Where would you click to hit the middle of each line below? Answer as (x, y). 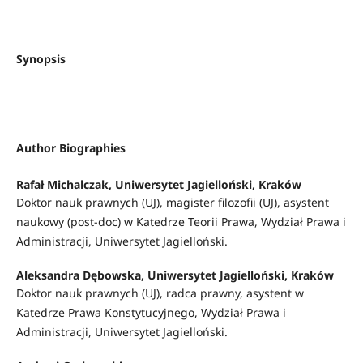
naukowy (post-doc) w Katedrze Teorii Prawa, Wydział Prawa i (181, 221)
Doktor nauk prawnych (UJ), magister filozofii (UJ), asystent (172, 202)
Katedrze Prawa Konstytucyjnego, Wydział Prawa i (151, 312)
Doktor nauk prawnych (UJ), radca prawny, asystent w (160, 293)
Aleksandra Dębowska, (81, 275)
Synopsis (41, 58)
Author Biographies (70, 147)
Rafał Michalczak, (65, 184)
